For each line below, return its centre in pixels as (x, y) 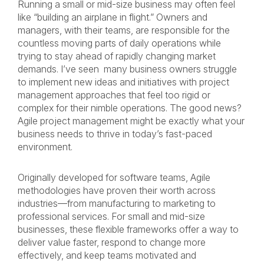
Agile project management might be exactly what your (131, 121)
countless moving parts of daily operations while (119, 43)
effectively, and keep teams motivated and (107, 255)
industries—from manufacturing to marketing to (117, 203)
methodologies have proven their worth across (117, 190)
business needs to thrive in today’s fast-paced (115, 134)
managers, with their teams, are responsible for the (124, 30)
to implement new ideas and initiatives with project (123, 82)
